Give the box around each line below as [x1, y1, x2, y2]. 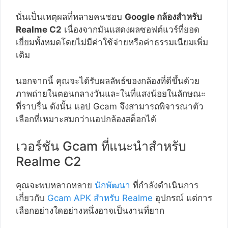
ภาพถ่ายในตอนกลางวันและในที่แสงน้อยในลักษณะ [16, 88, 206, 99]
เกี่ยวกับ [16, 193, 47, 204]
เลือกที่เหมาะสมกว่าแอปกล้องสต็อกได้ [16, 113, 156, 124]
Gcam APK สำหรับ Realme [47, 193, 153, 204]
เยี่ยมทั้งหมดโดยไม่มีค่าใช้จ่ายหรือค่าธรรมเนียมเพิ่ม [16, 37, 208, 48]
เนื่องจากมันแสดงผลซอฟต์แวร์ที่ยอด [62, 24, 199, 35]
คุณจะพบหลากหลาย [16, 180, 95, 191]
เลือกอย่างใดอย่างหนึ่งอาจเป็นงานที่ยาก [16, 206, 164, 216]
